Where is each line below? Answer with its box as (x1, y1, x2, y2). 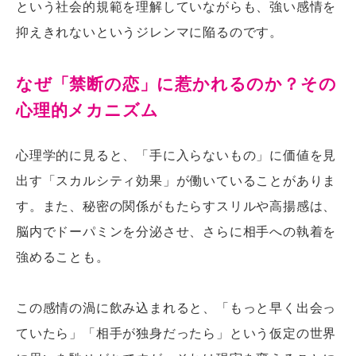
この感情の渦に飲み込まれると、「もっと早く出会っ (16, 297, 337, 316)
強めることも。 (16, 246, 110, 265)
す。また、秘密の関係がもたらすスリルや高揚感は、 (16, 195, 337, 215)
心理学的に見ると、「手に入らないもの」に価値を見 (16, 145, 337, 164)
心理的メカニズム (16, 98, 159, 122)
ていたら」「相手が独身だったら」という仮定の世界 (16, 323, 337, 342)
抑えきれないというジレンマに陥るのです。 (16, 22, 283, 41)
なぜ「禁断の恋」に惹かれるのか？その (16, 72, 337, 95)
